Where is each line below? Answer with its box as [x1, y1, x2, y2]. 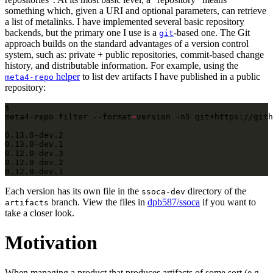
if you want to [200, 196, 256, 207]
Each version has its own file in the [5, 185, 141, 196]
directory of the [185, 185, 246, 196]
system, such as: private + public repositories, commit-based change [5, 49, 264, 60]
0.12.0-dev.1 [5, 166, 63, 176]
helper [54, 71, 80, 82]
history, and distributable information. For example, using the [5, 60, 238, 71]
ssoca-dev [141, 186, 185, 196]
